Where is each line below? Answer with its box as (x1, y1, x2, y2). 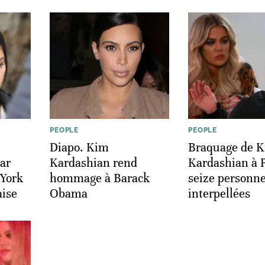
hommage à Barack (50, 170, 150, 186)
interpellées (188, 186, 250, 201)
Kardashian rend (50, 155, 137, 170)
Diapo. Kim (50, 140, 109, 155)
